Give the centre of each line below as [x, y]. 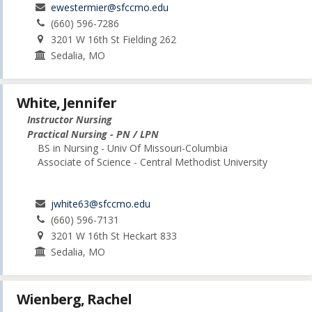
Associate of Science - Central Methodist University [153, 162]
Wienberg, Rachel [74, 299]
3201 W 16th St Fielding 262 [114, 39]
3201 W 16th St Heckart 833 [114, 236]
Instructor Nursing [70, 120]
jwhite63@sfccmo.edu [101, 204]
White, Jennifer [67, 103]
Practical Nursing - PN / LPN [93, 134]
